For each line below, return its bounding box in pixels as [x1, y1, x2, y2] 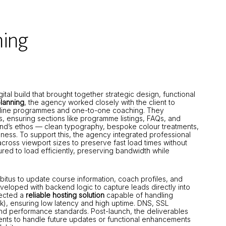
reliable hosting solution [26, 191, 105, 200]
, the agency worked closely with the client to [24, 98, 176, 107]
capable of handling [104, 191, 174, 200]
